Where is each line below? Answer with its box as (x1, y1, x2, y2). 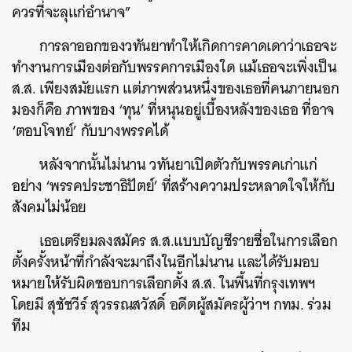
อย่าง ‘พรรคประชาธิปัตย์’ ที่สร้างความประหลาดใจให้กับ (12, 173, 335, 199)
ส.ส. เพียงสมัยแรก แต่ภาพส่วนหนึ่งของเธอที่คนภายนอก (12, 75, 339, 101)
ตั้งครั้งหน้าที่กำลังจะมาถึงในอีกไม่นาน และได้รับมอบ (12, 249, 320, 275)
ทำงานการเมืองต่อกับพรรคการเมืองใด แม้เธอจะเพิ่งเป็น (12, 54, 337, 80)
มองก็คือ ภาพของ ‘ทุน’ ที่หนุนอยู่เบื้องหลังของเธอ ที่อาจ (12, 97, 335, 123)
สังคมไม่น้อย (12, 194, 86, 220)
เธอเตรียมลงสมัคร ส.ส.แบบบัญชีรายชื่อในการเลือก (39, 228, 338, 254)
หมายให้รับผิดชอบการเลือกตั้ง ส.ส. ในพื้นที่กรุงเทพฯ (12, 270, 316, 296)
